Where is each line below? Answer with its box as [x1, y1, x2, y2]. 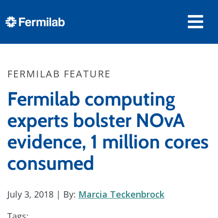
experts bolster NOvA [7, 109, 185, 132]
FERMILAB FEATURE [7, 67, 111, 80]
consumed [7, 151, 94, 175]
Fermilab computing [7, 87, 175, 110]
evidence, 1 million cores [7, 130, 209, 153]
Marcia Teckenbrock [78, 188, 164, 200]
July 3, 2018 [7, 188, 54, 200]
